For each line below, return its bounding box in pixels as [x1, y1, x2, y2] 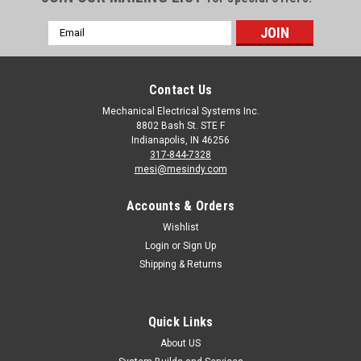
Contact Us [148, 81, 213, 98]
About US [160, 337, 201, 349]
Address [48, 38, 91, 52]
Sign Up [183, 239, 217, 251]
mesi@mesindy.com [134, 163, 227, 175]
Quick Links [147, 313, 214, 330]
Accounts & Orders [126, 197, 235, 214]
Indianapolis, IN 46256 [131, 134, 230, 146]
